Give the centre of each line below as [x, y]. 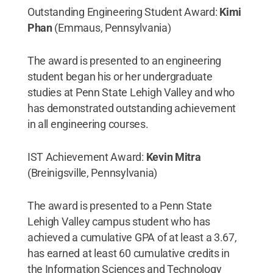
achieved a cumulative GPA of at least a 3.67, [132, 237]
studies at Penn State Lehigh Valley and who [131, 92]
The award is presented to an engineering [124, 60]
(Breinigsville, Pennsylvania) [92, 172]
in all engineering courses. [88, 124]
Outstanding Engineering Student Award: [123, 12]
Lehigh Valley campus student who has [119, 221]
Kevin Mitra [173, 157]
